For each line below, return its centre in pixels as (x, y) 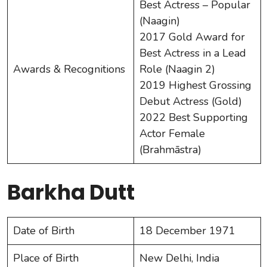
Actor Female (172, 133)
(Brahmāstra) (170, 149)
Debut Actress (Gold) (191, 101)
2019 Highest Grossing (195, 85)
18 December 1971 (187, 230)
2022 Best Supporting (194, 117)
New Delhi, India (179, 258)
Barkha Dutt (71, 192)
